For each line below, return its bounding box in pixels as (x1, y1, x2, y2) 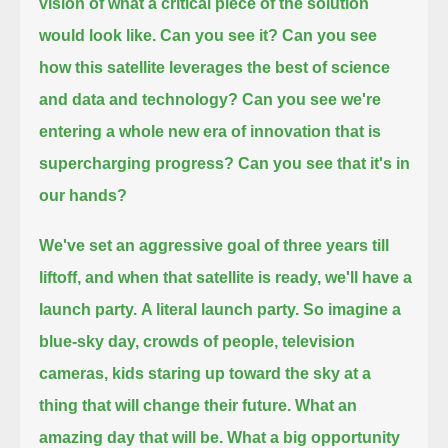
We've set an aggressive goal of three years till (39, 236, 390, 254)
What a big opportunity (227, 428, 401, 446)
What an (295, 396, 358, 414)
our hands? (39, 186, 128, 204)
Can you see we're (242, 90, 382, 108)
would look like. (39, 26, 157, 44)
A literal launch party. (141, 300, 300, 318)
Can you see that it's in (238, 154, 411, 172)
